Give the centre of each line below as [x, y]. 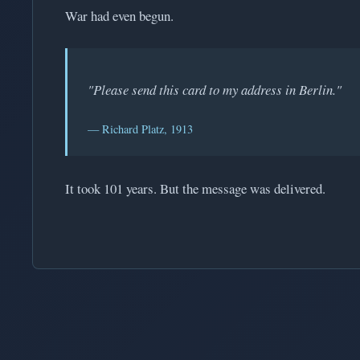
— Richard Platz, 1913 [140, 129]
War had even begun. [119, 15]
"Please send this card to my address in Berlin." [215, 90]
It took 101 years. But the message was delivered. [195, 189]
